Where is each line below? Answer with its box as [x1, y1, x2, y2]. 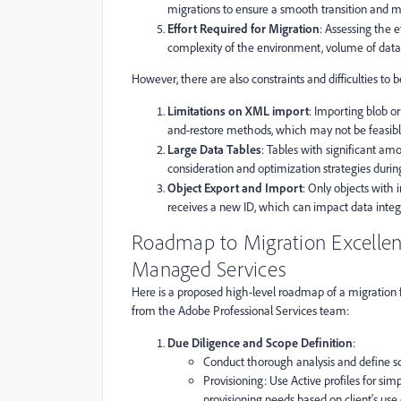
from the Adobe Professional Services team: [132, 303, 349, 320]
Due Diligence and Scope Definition [167, 335, 353, 351]
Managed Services [132, 256, 286, 283]
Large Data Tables [167, 141, 261, 158]
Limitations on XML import [167, 103, 309, 119]
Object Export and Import [167, 180, 303, 196]
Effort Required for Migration [167, 21, 320, 37]
